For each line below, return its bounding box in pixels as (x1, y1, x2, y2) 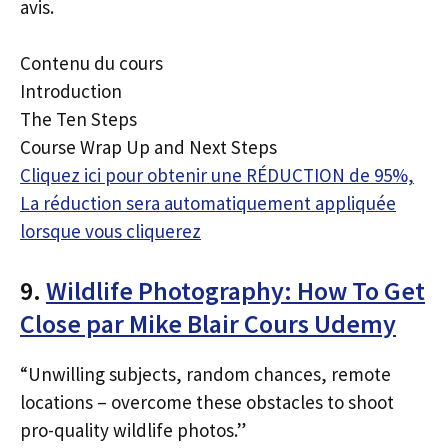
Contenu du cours (20, 51, 163, 75)
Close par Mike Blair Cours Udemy (20, 306, 396, 340)
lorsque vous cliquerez (20, 219, 201, 243)
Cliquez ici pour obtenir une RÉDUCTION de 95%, (20, 163, 414, 187)
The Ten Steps (20, 107, 137, 131)
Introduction (20, 79, 122, 103)
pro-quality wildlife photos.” (20, 417, 246, 442)
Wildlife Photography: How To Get (46, 273, 425, 307)
